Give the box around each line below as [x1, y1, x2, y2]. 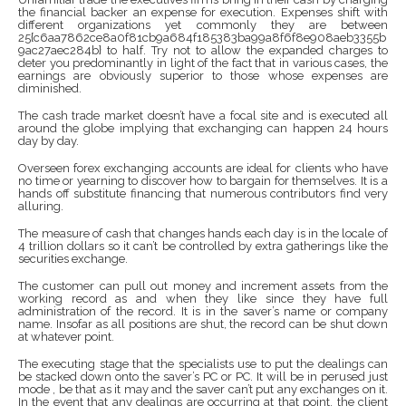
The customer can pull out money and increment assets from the [18, 279, 388, 293]
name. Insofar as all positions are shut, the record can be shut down [18, 317, 388, 331]
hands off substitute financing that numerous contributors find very [18, 187, 388, 200]
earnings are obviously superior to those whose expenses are [18, 69, 388, 82]
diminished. [18, 82, 82, 95]
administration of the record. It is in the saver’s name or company [18, 304, 388, 318]
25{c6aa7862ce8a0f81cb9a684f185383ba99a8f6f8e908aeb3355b [18, 31, 386, 44]
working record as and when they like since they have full [18, 292, 388, 305]
